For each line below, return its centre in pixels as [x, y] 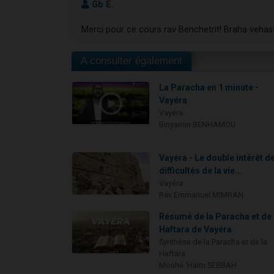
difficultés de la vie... [201, 171]
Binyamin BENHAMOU [198, 125]
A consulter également [131, 61]
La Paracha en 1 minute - [209, 88]
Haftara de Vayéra [196, 230]
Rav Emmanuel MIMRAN [202, 195]
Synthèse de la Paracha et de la [213, 242]
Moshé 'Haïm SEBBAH [198, 265]
